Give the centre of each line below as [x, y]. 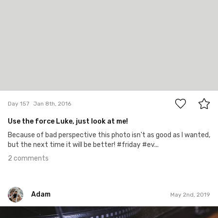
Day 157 [18, 103]
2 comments [28, 159]
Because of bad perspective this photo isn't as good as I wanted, [109, 135]
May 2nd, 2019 [190, 194]
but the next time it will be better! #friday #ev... [83, 145]
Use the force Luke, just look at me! [68, 122]
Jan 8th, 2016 [52, 103]
